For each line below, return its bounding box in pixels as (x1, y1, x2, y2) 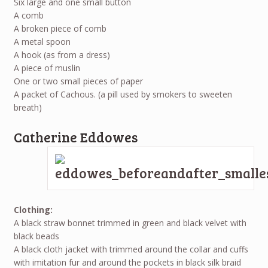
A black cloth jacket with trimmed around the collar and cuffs (13, 243, 248, 255)
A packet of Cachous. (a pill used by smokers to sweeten (13, 89, 232, 100)
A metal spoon (13, 36, 71, 48)
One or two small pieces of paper (13, 75, 143, 87)
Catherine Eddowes (13, 127, 138, 146)
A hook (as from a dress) (13, 49, 110, 61)
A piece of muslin (13, 62, 80, 74)
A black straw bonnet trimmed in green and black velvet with (13, 217, 246, 229)
